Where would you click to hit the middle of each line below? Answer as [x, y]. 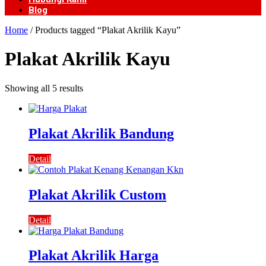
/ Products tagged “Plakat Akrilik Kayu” [104, 30]
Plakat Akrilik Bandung [101, 133]
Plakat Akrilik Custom [97, 194]
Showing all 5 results [44, 88]
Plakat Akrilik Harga [94, 256]
